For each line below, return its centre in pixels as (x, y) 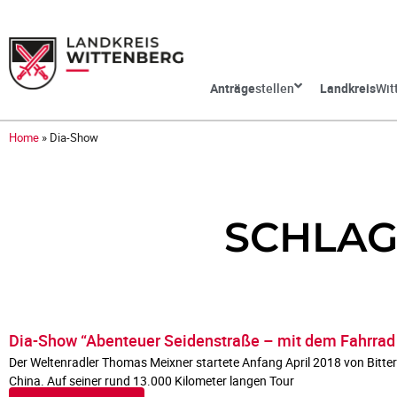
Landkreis (347, 88)
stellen (274, 88)
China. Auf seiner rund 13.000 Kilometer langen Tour (152, 381)
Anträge (232, 88)
